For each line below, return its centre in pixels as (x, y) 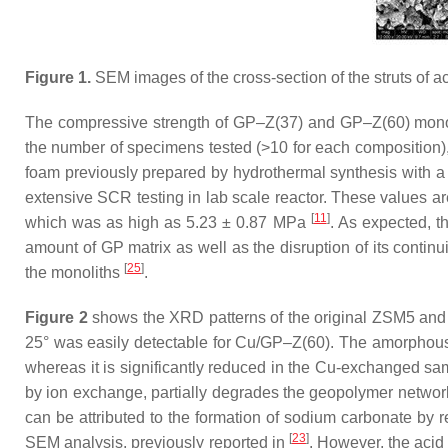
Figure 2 (56, 317)
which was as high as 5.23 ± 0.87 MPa (168, 222)
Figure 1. (58, 77)
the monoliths (74, 272)
